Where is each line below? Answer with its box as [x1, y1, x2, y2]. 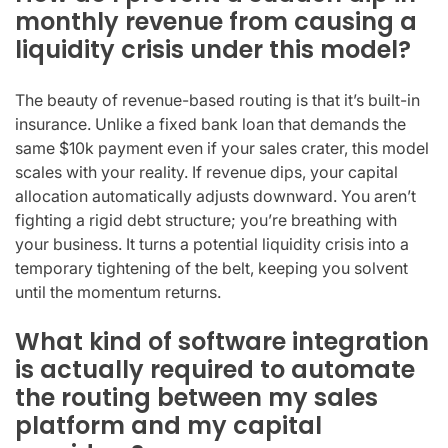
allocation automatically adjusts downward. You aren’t [15, 185, 416, 206]
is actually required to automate [15, 352, 415, 386]
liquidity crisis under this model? [15, 32, 411, 66]
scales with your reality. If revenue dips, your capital [15, 161, 398, 182]
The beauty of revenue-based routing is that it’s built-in [15, 89, 420, 110]
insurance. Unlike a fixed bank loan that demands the [15, 113, 406, 134]
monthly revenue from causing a [15, 4, 417, 38]
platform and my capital [15, 408, 322, 442]
